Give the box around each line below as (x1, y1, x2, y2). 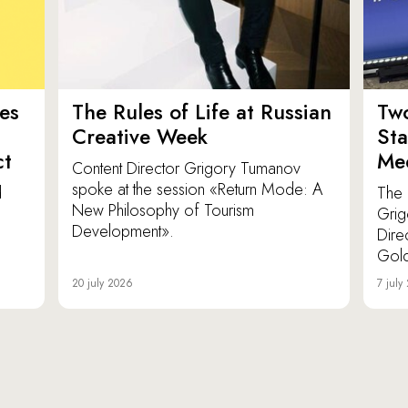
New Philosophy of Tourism (72, 199, 254, 223)
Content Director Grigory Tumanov (72, 157, 301, 181)
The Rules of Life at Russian (72, 97, 331, 128)
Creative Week (72, 121, 208, 153)
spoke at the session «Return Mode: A (72, 178, 322, 202)
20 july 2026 (72, 275, 133, 292)
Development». (72, 219, 174, 244)
